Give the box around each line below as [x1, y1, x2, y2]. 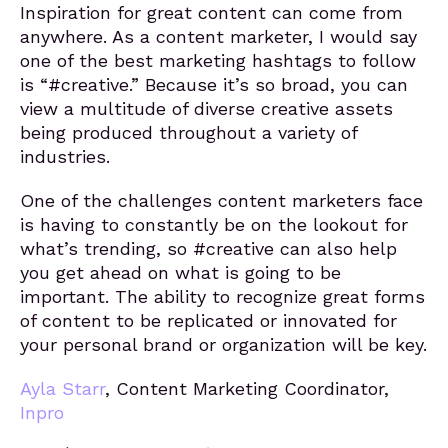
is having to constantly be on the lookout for [20, 214, 408, 235]
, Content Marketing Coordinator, [105, 378, 389, 399]
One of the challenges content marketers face [20, 190, 423, 211]
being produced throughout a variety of [20, 122, 357, 143]
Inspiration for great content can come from [20, 2, 403, 23]
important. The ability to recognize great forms [20, 286, 425, 307]
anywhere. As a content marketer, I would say [20, 26, 417, 47]
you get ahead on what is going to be [20, 262, 341, 283]
